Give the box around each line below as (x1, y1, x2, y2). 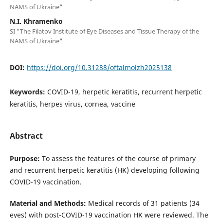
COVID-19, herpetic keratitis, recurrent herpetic (47, 87, 202, 97)
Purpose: (9, 154, 40, 163)
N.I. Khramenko (9, 17, 63, 26)
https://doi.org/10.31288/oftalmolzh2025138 (26, 63, 172, 73)
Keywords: (9, 87, 47, 97)
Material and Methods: (9, 199, 86, 208)
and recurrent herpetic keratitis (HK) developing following (9, 165, 200, 175)
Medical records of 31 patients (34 (86, 199, 200, 208)
